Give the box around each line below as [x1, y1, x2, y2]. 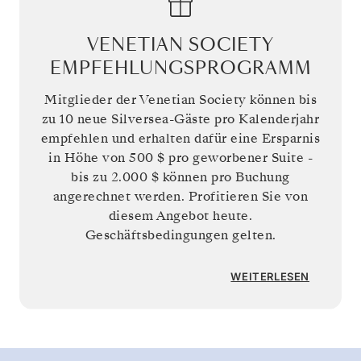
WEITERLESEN [230, 270, 309, 284]
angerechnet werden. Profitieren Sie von [52, 187, 309, 205]
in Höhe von [48, 148, 129, 167]
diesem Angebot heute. [108, 206, 253, 225]
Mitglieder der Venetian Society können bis [44, 90, 317, 109]
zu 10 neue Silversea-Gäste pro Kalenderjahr [41, 110, 320, 128]
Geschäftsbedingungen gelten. [85, 226, 276, 244]
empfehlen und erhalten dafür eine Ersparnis [40, 129, 321, 147]
